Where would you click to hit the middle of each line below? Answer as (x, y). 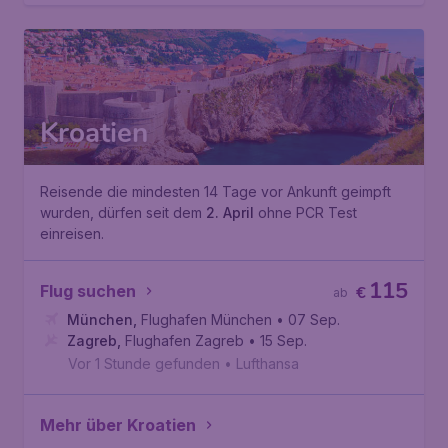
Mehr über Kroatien (118, 425)
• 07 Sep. (308, 319)
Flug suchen (88, 291)
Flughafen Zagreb (184, 340)
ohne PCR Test (305, 212)
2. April (230, 212)
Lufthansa (267, 363)
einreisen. (72, 233)
